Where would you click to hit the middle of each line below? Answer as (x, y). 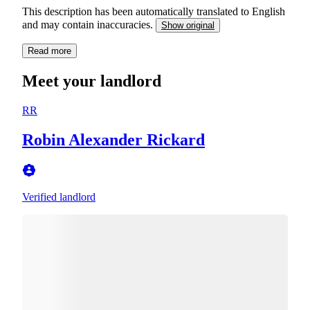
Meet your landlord (92, 81)
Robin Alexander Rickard (113, 139)
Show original (188, 25)
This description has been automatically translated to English (154, 11)
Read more (49, 51)
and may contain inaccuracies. (89, 24)
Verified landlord (59, 197)
